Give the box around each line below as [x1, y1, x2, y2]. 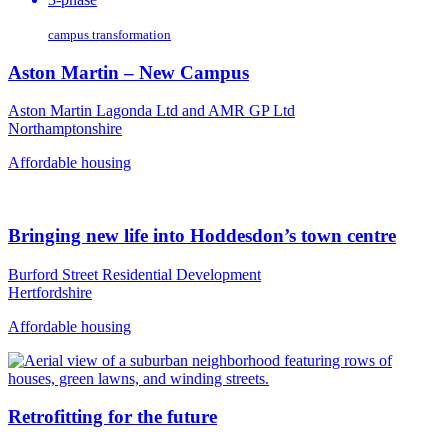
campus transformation [48, 26, 171, 42]
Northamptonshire [8, 120, 122, 138]
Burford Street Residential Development [8, 265, 261, 283]
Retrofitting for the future [8, 406, 217, 428]
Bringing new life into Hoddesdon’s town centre [8, 225, 396, 246]
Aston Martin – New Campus [8, 61, 249, 83]
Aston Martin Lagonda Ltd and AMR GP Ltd [8, 102, 295, 120]
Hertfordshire [8, 283, 92, 301]
